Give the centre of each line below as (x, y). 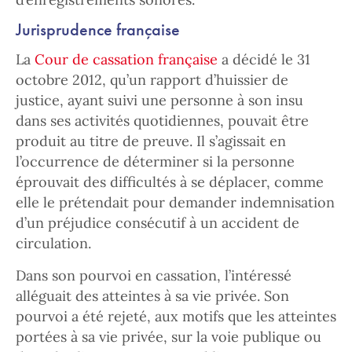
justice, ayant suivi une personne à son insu (159, 100)
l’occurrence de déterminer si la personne (155, 161)
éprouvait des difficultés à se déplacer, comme (170, 182)
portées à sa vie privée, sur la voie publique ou (169, 337)
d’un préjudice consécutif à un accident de (158, 223)
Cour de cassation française (126, 59)
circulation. (53, 243)
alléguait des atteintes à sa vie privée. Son (152, 296)
